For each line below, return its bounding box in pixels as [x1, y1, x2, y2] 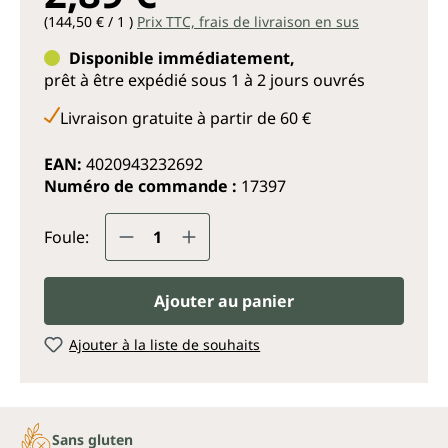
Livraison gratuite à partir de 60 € [60, 107, 311, 129]
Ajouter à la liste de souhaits [69, 335, 261, 354]
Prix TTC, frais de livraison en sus [137, 12, 359, 31]
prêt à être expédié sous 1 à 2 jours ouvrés [44, 69, 365, 91]
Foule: [44, 226, 89, 248]
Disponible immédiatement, [69, 47, 295, 69]
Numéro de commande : [44, 175, 241, 197]
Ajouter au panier [154, 290, 294, 312]
